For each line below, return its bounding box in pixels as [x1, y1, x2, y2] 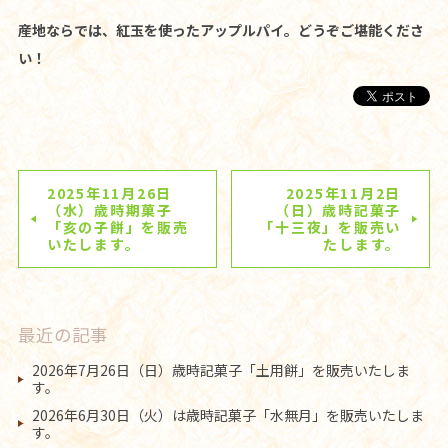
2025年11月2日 [285, 182, 402, 203]
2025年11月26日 [46, 182, 173, 203]
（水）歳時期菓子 [46, 199, 173, 220]
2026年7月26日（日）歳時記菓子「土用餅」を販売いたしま [31, 360, 410, 381]
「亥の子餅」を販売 [46, 216, 189, 237]
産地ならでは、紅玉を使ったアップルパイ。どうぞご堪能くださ [17, 19, 424, 40]
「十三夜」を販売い [259, 216, 402, 237]
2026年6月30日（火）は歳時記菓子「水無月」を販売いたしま [31, 404, 424, 425]
